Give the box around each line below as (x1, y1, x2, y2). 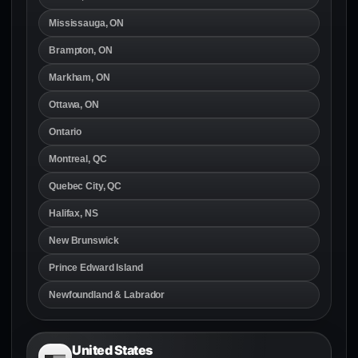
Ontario (49, 125, 82, 137)
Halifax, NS (49, 207, 98, 219)
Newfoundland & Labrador (49, 288, 165, 300)
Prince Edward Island (49, 261, 143, 273)
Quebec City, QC (49, 180, 122, 192)
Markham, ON (49, 71, 110, 83)
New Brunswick (49, 234, 119, 246)
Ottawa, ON (49, 98, 99, 110)
